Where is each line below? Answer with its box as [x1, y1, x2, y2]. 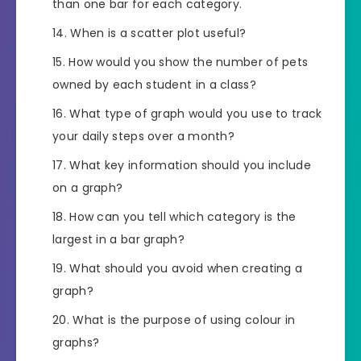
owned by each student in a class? [52, 77, 256, 93]
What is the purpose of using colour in [73, 312, 296, 329]
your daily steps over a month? [52, 128, 235, 145]
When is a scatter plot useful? [70, 25, 247, 42]
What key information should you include [69, 157, 311, 174]
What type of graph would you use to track [69, 106, 322, 122]
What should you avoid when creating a [69, 260, 303, 277]
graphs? [52, 334, 100, 351]
